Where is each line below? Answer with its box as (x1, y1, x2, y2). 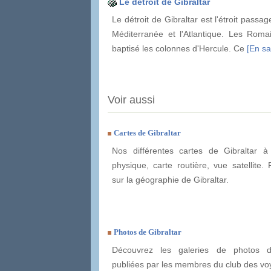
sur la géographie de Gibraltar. (112, 175, 229, 185)
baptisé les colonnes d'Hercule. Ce (112, 43, 247, 53)
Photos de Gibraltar (114, 227, 181, 237)
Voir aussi (108, 94, 155, 106)
